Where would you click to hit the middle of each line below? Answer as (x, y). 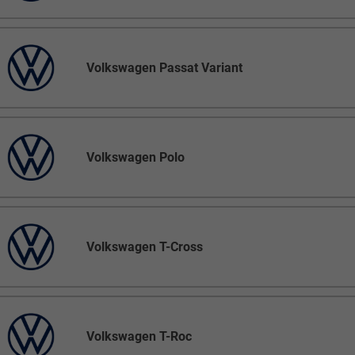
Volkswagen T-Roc (139, 337)
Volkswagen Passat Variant (165, 68)
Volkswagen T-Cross (145, 247)
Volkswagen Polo (136, 158)
